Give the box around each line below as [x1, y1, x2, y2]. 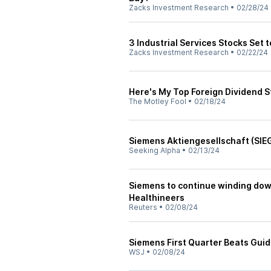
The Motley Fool [129, 97, 186, 106]
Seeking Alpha [129, 146, 180, 155]
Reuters [129, 203, 157, 212]
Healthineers [129, 192, 184, 203]
